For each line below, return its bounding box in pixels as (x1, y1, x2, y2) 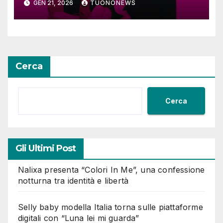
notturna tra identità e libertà (18, 176, 129, 186)
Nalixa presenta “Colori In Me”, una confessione (18, 165, 205, 175)
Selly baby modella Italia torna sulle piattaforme (18, 202, 203, 213)
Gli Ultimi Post (15, 143, 76, 154)
